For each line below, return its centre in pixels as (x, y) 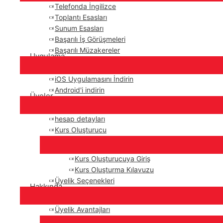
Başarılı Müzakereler (87, 50)
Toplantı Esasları (81, 17)
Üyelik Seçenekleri (85, 180)
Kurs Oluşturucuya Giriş (112, 159)
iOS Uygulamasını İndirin (94, 79)
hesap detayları (80, 119)
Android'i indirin (80, 90)
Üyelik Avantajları (82, 209)
